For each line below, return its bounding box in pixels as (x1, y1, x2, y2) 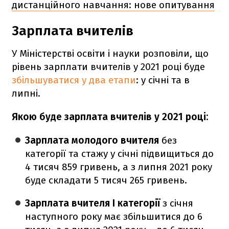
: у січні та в (136, 74, 190, 86)
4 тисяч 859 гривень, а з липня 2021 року (25, 161, 213, 173)
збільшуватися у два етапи (12, 74, 136, 86)
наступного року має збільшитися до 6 (25, 211, 203, 223)
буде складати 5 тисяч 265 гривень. (25, 174, 188, 187)
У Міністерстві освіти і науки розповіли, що (12, 48, 209, 60)
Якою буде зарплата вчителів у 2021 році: (12, 111, 208, 123)
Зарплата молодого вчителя (25, 134, 162, 147)
